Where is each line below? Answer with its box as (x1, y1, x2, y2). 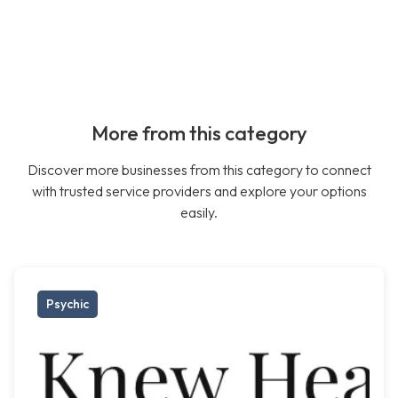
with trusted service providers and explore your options (31, 182, 367, 201)
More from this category (91, 121, 307, 147)
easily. (180, 203, 218, 222)
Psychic (46, 296, 89, 313)
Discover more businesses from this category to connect (27, 161, 371, 179)
